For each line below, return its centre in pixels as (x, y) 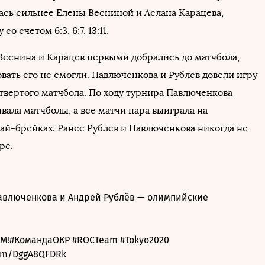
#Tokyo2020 (145, 240)
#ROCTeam (95, 240)
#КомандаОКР (40, 240)
